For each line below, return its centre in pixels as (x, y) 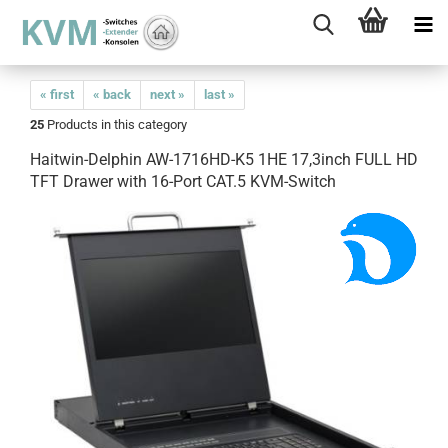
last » (219, 94)
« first (57, 94)
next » (167, 94)
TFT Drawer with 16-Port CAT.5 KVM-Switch (183, 181)
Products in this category (115, 124)
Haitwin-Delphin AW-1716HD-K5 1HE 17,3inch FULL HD (224, 159)
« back (112, 94)
